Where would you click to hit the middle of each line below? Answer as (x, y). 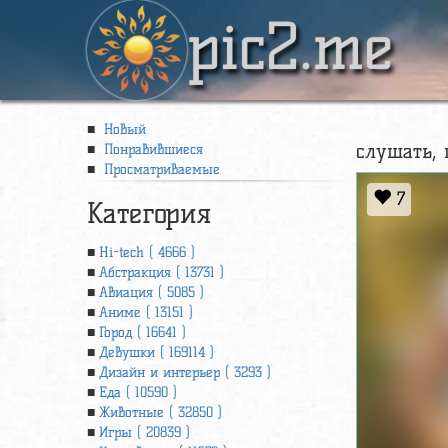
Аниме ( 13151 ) (146, 312)
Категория (149, 213)
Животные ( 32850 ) (160, 412)
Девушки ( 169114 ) (156, 352)
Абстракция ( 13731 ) (161, 272)
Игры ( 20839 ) (144, 432)
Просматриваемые (159, 169)
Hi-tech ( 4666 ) (147, 252)
